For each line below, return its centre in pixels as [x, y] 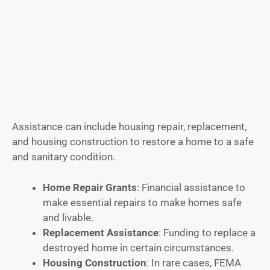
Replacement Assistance [101, 232]
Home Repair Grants [90, 187]
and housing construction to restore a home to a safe [133, 142]
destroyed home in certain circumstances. [138, 247]
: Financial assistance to [191, 187]
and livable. [68, 217]
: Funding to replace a [207, 232]
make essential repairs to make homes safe [142, 202]
